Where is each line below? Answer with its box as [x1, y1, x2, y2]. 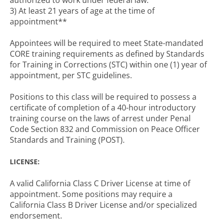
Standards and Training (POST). [10, 134, 125, 145]
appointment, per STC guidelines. [10, 70, 132, 81]
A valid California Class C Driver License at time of [10, 178, 190, 189]
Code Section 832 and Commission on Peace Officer [10, 124, 200, 134]
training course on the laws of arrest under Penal [10, 113, 191, 124]
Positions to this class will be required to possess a [10, 91, 197, 102]
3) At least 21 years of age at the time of [10, 5, 154, 16]
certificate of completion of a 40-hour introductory [10, 102, 196, 113]
